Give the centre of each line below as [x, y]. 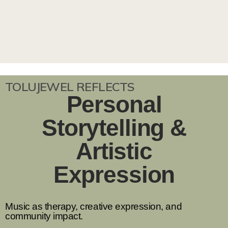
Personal [114, 104]
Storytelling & [114, 128]
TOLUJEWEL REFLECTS [70, 87]
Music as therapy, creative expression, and [94, 206]
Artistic [114, 151]
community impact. [44, 216]
